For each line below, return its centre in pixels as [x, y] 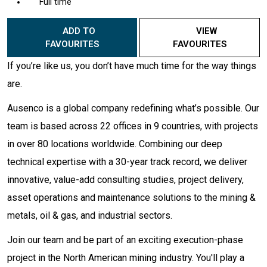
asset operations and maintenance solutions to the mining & [131, 197]
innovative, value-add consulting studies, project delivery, [125, 179]
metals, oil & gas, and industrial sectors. [90, 215]
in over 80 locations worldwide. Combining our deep [115, 144]
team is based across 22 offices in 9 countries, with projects [133, 126]
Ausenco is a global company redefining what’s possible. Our [133, 108]
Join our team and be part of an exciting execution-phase [125, 240]
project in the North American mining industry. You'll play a [126, 257]
